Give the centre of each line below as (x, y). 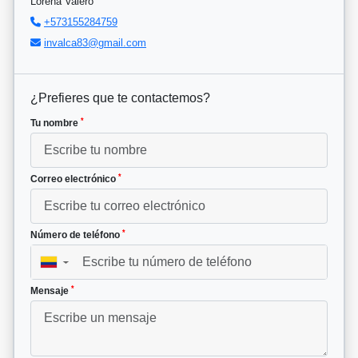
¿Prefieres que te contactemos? (120, 98)
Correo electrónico (74, 179)
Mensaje (51, 291)
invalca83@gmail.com (95, 43)
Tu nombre (56, 123)
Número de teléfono (76, 235)
